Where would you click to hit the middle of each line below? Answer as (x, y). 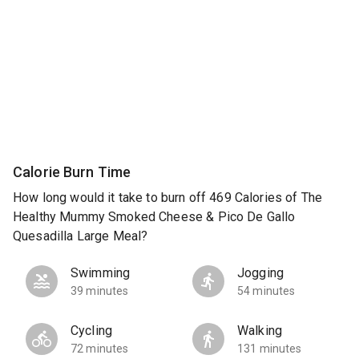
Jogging (261, 273)
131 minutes (270, 349)
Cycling (92, 331)
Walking (260, 331)
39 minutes (100, 291)
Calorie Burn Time (72, 171)
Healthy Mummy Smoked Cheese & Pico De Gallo (154, 217)
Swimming (101, 273)
